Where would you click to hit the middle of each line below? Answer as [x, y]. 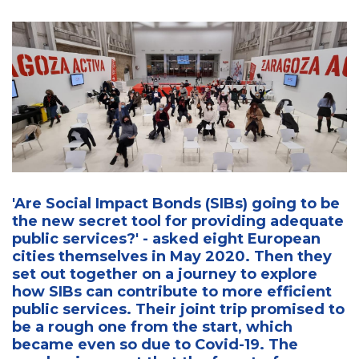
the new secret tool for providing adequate [178, 221]
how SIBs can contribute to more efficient [172, 291]
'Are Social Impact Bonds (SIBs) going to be [176, 203]
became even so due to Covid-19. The [155, 344]
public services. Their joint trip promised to [178, 309]
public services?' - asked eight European [166, 238]
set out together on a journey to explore [165, 274]
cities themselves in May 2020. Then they [172, 256]
